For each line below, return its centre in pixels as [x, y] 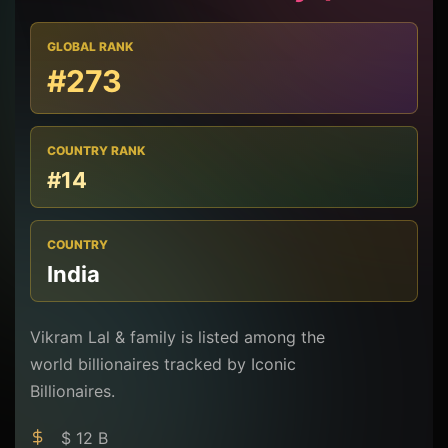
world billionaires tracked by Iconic [163, 364]
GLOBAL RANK [90, 47]
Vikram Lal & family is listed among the [177, 337]
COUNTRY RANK [96, 151]
